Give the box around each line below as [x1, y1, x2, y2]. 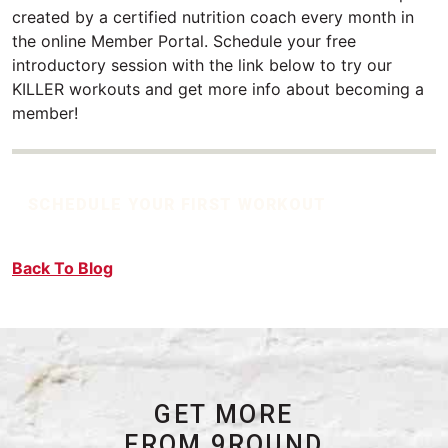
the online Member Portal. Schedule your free [12, 31, 356, 52]
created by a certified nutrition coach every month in [12, 7, 414, 28]
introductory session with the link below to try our [12, 55, 392, 76]
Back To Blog [12, 258, 113, 279]
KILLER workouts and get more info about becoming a [12, 79, 424, 100]
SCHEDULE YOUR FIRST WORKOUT [28, 195, 327, 215]
